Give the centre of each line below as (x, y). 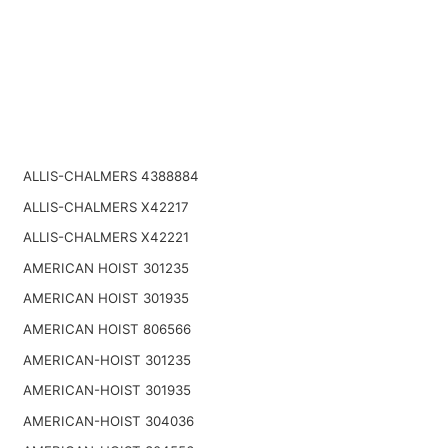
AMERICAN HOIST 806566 (106, 328)
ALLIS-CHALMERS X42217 (105, 206)
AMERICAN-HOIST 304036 (108, 420)
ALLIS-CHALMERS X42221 (105, 237)
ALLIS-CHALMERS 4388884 (110, 176)
